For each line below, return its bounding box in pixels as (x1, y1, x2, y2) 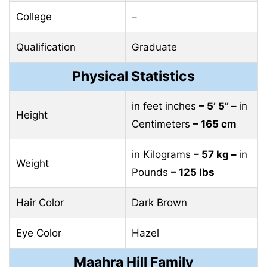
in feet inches (132, 100, 199, 112)
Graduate (132, 41, 177, 53)
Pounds (132, 166, 171, 178)
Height (16, 108, 48, 121)
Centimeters (132, 117, 193, 130)
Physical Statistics (72, 67, 195, 85)
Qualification (16, 41, 76, 53)
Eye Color (16, 226, 61, 239)
